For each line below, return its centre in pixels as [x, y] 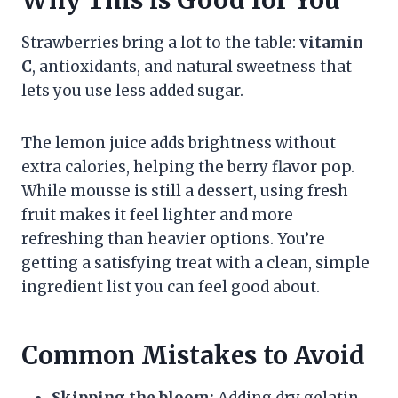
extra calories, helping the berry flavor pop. [188, 167]
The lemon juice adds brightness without [179, 143]
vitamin [331, 42]
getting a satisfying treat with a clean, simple [195, 263]
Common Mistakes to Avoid [193, 355]
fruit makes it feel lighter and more [157, 215]
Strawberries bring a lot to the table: [160, 42]
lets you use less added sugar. [132, 90]
